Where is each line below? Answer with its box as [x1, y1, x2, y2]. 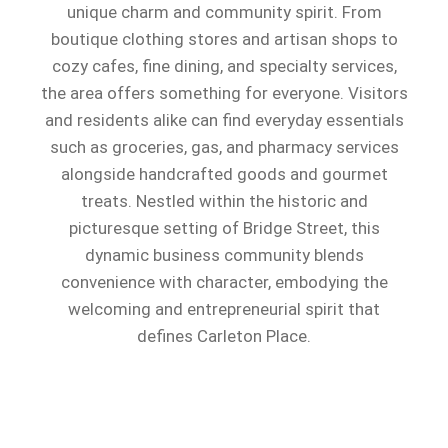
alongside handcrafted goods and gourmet [60, 163, 388, 184]
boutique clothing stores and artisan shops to [50, 28, 398, 49]
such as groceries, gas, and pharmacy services [49, 136, 399, 157]
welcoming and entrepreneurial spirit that [68, 298, 380, 319]
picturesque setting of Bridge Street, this [68, 217, 380, 238]
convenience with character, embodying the [60, 271, 388, 292]
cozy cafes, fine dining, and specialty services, [51, 55, 397, 76]
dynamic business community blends [84, 244, 364, 265]
